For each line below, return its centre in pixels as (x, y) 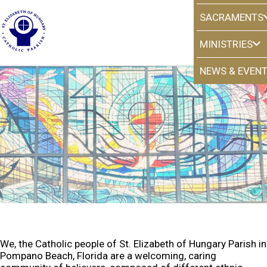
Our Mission (133, 191)
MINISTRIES (226, 44)
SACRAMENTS (232, 17)
